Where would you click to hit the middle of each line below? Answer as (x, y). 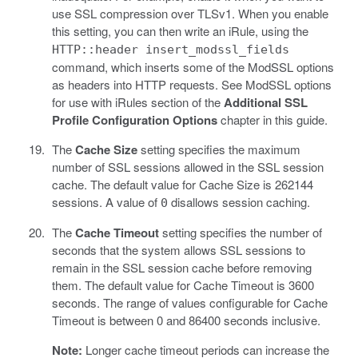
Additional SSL (265, 103)
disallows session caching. (239, 202)
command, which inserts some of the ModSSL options (193, 67)
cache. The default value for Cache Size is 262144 (182, 185)
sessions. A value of (106, 202)
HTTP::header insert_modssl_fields (170, 50)
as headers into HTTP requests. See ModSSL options (191, 85)
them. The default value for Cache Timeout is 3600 (183, 285)
